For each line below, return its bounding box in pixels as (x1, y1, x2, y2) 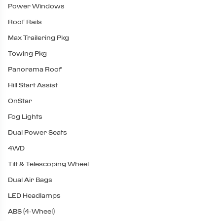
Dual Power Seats (8, 129, 67, 136)
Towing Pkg (8, 50, 47, 57)
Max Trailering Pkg (8, 35, 69, 41)
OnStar (8, 98, 32, 104)
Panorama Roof (8, 66, 62, 73)
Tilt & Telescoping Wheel (8, 161, 89, 167)
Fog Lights (8, 113, 42, 120)
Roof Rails (8, 19, 42, 25)
